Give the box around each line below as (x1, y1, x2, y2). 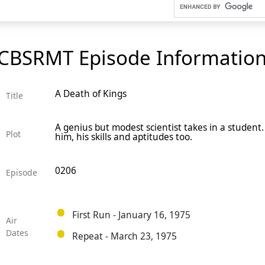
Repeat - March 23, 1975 (72, 230, 177, 243)
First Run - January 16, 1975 (72, 208, 190, 221)
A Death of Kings (54, 88, 127, 101)
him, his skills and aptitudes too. (54, 131, 192, 144)
